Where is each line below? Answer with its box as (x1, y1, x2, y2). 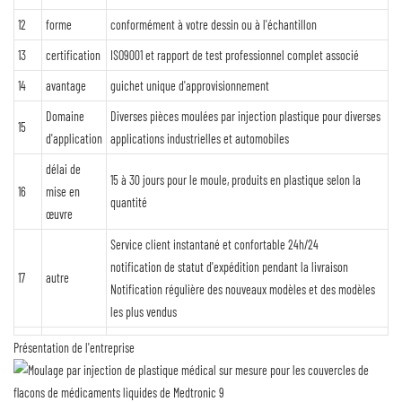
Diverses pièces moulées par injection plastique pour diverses (110, 109, 380, 125)
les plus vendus (110, 304, 177, 320)
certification (46, 48, 100, 64)
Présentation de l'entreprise (13, 340, 135, 356)
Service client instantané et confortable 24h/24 (110, 237, 319, 253)
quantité (110, 195, 147, 211)
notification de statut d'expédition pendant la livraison (110, 259, 348, 275)
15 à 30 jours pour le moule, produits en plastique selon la (110, 172, 361, 188)
